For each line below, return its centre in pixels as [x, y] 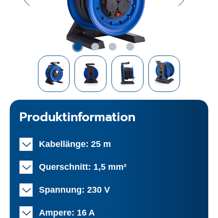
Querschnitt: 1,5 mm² [83, 167]
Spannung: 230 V [74, 190]
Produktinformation [77, 117]
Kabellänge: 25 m [75, 144]
